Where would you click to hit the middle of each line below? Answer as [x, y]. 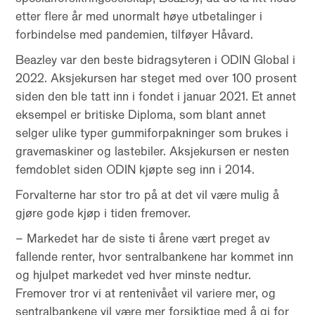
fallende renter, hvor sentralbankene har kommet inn [155, 257]
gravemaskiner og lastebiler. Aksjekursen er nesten [153, 151]
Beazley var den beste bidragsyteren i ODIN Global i [156, 60]
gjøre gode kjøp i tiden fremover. [103, 213]
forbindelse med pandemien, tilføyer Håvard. [135, 34]
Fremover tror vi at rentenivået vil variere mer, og [146, 293]
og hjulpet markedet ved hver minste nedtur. [134, 275]
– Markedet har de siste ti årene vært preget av [143, 238]
